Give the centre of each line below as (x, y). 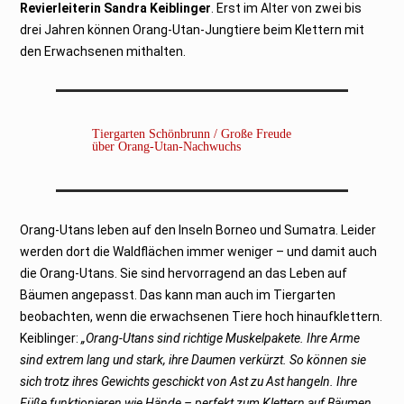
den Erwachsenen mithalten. (105, 51)
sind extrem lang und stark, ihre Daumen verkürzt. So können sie (193, 359)
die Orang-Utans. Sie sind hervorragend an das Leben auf (184, 273)
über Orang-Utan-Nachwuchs (167, 146)
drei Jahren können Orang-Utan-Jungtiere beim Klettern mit (193, 29)
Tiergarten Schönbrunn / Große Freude (192, 133)
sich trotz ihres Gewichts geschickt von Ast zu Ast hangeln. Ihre (189, 381)
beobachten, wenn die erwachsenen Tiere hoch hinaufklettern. (202, 316)
